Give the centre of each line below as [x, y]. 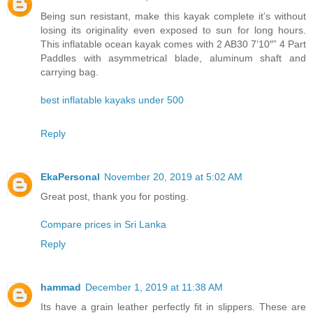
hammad [61, 287]
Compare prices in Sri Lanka [103, 224]
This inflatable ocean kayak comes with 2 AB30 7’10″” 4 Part [173, 44]
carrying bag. [70, 72]
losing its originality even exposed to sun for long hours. [173, 30]
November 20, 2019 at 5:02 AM [173, 176]
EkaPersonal [70, 176]
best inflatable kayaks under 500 [112, 100]
